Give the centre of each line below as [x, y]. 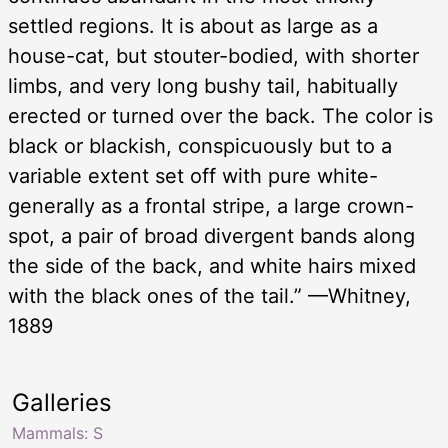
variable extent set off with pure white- [193, 175]
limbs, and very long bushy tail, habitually [203, 85]
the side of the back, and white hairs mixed [212, 265]
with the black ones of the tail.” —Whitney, [209, 295]
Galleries [62, 402]
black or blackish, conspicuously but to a [200, 145]
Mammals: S [57, 432]
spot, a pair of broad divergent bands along [211, 235]
